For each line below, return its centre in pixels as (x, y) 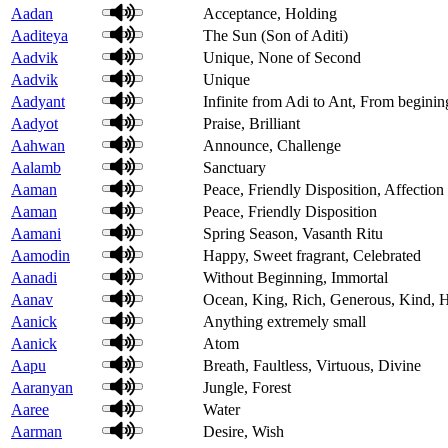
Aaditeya (39, 35)
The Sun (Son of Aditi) (275, 35)
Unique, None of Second (282, 57)
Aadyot (34, 123)
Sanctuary (234, 167)
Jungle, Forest (247, 387)
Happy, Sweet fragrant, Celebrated (312, 255)
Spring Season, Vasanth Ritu (293, 233)
